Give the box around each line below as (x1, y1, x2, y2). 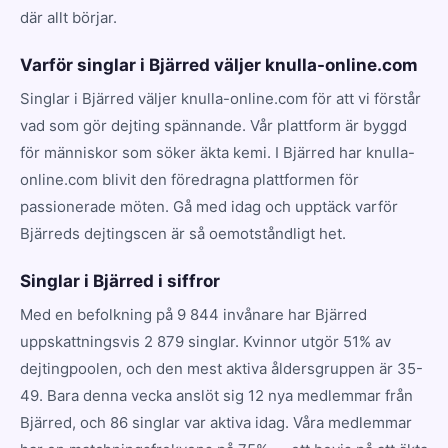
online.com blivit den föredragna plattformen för (20, 169, 359, 189)
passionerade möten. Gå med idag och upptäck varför (20, 196, 398, 216)
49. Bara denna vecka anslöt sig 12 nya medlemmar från (20, 385, 413, 405)
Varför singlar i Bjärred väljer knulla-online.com (20, 54, 418, 75)
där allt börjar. (20, 7, 117, 27)
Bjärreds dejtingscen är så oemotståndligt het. (20, 223, 346, 243)
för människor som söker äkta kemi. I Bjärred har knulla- (20, 142, 415, 162)
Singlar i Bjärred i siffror (20, 270, 220, 291)
